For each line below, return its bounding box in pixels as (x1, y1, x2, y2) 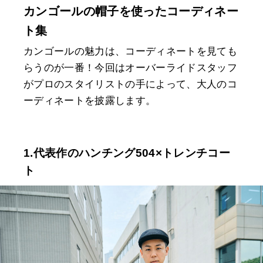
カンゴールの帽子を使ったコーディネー (23, 5, 239, 18)
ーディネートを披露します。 (23, 95, 156, 107)
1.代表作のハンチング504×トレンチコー (23, 147, 231, 160)
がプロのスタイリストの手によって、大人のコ (23, 79, 238, 90)
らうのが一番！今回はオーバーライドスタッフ (23, 62, 238, 74)
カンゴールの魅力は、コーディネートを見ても (23, 46, 238, 58)
